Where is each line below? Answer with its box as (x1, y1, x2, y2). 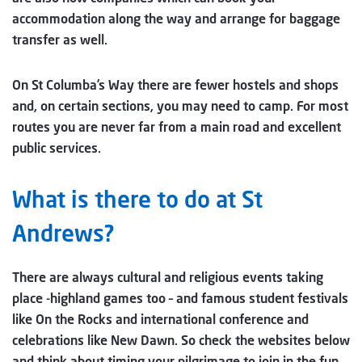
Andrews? (12, 218, 114, 248)
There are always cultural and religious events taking (12, 268, 323, 286)
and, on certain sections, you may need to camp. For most (12, 97, 348, 115)
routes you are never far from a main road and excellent (12, 118, 341, 136)
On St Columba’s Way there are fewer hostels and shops (12, 76, 339, 94)
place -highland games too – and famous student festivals (12, 289, 348, 307)
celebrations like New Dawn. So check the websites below (12, 331, 350, 349)
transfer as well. (12, 31, 107, 48)
